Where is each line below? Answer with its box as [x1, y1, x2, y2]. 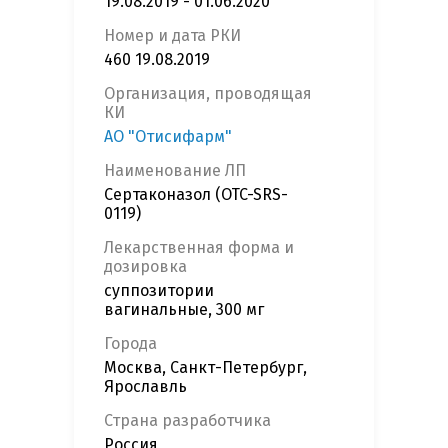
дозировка [104, 257, 187, 277]
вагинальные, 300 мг [104, 300, 264, 320]
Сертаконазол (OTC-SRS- [104, 185, 288, 205]
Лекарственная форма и [104, 238, 294, 258]
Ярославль [104, 377, 187, 397]
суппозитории [104, 281, 214, 301]
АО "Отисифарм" [104, 127, 232, 147]
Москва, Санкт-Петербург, [104, 358, 307, 378]
